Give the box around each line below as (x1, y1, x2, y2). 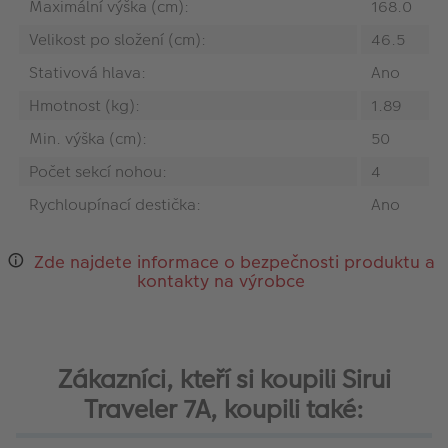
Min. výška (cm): (29, 126, 147, 150)
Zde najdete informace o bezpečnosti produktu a (34, 249, 436, 274)
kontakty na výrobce (137, 268, 306, 293)
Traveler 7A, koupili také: (84, 392, 364, 428)
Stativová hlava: (29, 60, 146, 84)
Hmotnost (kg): (29, 93, 140, 117)
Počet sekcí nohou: (29, 159, 167, 183)
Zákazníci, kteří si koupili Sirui (57, 362, 391, 398)
